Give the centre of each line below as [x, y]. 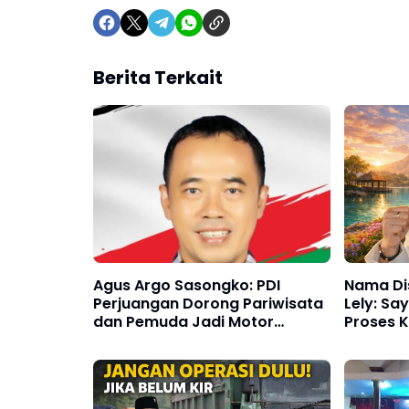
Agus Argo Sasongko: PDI [187, 286]
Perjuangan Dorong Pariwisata [208, 304]
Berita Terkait [158, 78]
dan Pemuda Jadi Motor [184, 322]
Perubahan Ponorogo [173, 341]
